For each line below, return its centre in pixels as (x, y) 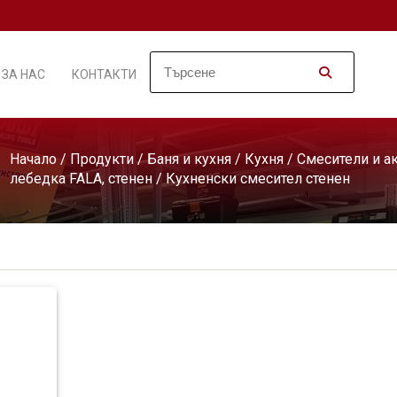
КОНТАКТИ (104, 74)
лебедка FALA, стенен (81, 179)
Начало (33, 159)
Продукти (102, 159)
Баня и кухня (189, 159)
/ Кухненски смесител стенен (251, 179)
